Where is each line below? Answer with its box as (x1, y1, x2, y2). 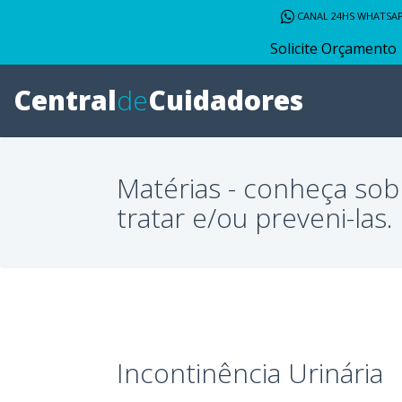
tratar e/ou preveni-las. (117, 198, 393, 236)
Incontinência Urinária (117, 354, 383, 391)
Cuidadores (148, 82, 303, 118)
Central (13, 82, 117, 118)
